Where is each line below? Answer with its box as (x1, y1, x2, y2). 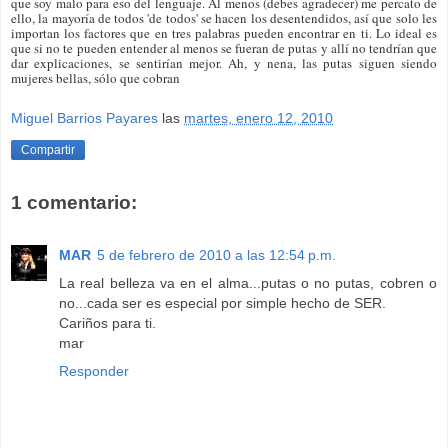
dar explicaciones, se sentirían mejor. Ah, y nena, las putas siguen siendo (11, 53, 437, 72)
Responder (59, 362, 129, 379)
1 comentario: (11, 192, 137, 214)
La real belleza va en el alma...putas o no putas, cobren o (59, 274, 437, 291)
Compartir (21, 143, 75, 158)
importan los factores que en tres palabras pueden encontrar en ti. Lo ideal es (11, 23, 437, 42)
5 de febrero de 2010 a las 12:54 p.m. (97, 246, 336, 263)
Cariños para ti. (59, 314, 156, 331)
